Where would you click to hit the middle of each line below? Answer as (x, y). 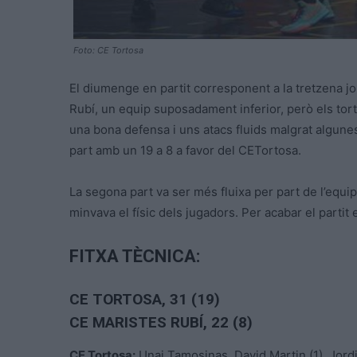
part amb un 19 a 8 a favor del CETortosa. (185, 150)
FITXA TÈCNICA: (135, 256)
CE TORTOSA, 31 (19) (145, 299)
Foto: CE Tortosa (108, 50)
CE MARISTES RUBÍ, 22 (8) (161, 322)
